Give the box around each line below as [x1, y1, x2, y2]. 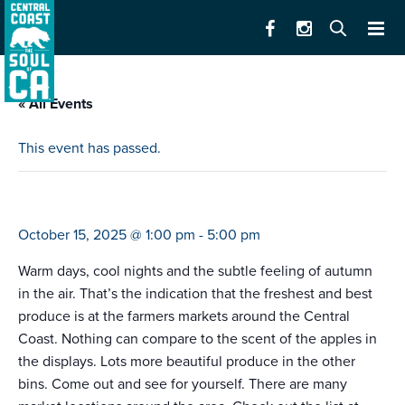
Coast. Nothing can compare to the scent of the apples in [18, 330, 377, 349]
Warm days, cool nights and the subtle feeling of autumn [18, 262, 372, 281]
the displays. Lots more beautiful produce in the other [18, 353, 355, 372]
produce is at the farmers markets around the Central [18, 307, 350, 326]
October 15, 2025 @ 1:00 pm [18, 226, 195, 245]
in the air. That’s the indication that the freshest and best [18, 285, 372, 304]
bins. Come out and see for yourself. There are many [18, 375, 347, 394]
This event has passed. [18, 139, 161, 158]
